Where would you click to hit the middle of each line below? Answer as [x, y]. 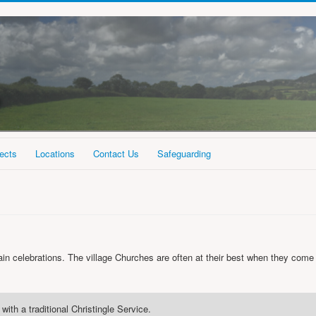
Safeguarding [184, 153]
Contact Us [116, 153]
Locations [55, 153]
